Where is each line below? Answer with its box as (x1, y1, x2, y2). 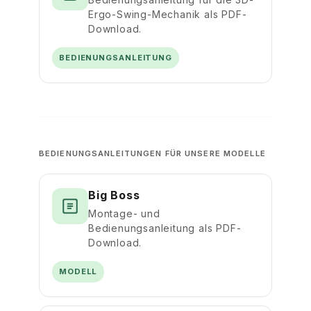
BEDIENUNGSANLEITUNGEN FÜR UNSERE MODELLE (39, 149, 266, 159)
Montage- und (88, 208, 160, 220)
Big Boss (88, 188, 140, 203)
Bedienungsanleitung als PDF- (88, 222, 242, 235)
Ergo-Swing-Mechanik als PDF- (88, 8, 247, 21)
